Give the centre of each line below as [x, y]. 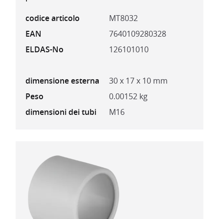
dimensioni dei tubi [61, 112]
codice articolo [53, 18]
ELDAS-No [44, 50]
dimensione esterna [62, 81]
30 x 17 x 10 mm [138, 81]
